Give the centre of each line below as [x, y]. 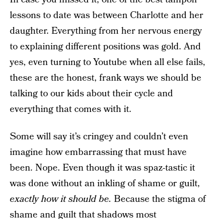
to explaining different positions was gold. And [105, 47]
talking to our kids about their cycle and [91, 94]
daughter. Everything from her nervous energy [106, 31]
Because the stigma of [159, 199]
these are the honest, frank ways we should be [106, 78]
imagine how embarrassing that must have [98, 152]
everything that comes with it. [71, 109]
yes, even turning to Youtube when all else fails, [108, 62]
